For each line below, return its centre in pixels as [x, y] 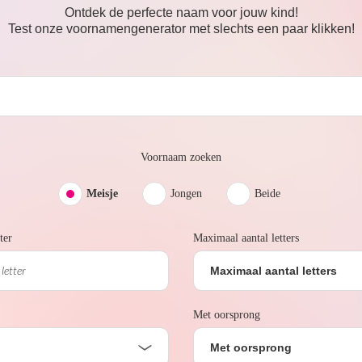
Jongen [186, 193]
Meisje [102, 193]
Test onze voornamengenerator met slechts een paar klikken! [181, 28]
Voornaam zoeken [181, 157]
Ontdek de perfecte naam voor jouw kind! [181, 12]
